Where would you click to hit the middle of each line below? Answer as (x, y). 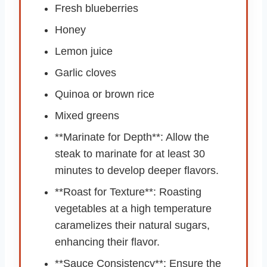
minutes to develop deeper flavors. (137, 170)
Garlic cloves (86, 72)
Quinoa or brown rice (105, 94)
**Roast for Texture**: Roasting (128, 192)
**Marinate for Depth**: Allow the (132, 137)
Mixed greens (87, 115)
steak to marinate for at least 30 (130, 153)
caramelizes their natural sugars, (132, 225)
